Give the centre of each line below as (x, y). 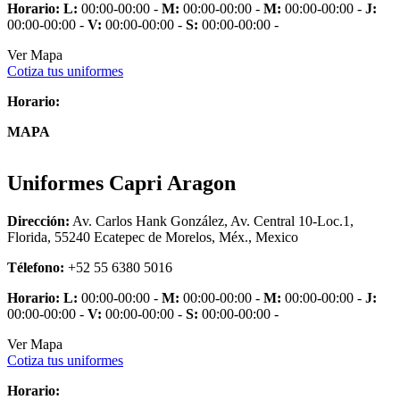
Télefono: (36, 268)
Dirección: (38, 221)
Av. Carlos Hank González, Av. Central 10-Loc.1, (212, 221)
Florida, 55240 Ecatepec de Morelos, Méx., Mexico (153, 237)
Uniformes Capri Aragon (121, 183)
